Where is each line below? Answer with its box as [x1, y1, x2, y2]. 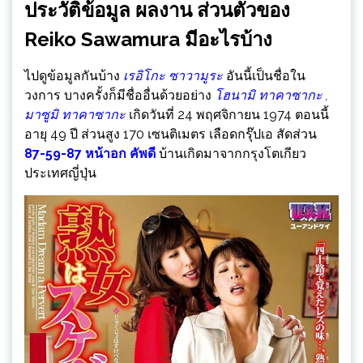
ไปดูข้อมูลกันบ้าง [24, 68, 123, 84]
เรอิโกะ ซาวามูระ [123, 68, 223, 84]
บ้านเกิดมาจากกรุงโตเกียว [156, 146, 306, 162]
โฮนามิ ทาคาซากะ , [215, 88, 328, 104]
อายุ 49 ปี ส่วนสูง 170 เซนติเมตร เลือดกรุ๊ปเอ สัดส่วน [24, 126, 317, 143]
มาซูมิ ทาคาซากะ [24, 107, 126, 123]
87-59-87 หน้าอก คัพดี [24, 146, 156, 162]
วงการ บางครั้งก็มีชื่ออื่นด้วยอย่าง [24, 88, 215, 104]
